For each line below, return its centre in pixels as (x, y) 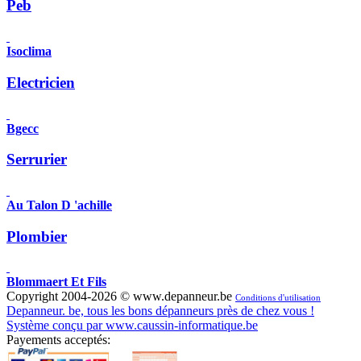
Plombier (37, 236)
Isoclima (29, 52)
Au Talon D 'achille (59, 205)
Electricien (41, 82)
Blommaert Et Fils (56, 282)
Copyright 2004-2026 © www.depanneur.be (121, 297)
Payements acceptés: (58, 340)
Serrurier (37, 160)
